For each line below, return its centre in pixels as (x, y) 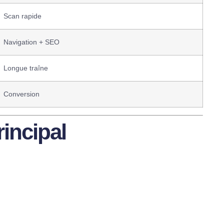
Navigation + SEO (31, 42)
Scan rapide (22, 16)
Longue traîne (26, 68)
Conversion (21, 94)
